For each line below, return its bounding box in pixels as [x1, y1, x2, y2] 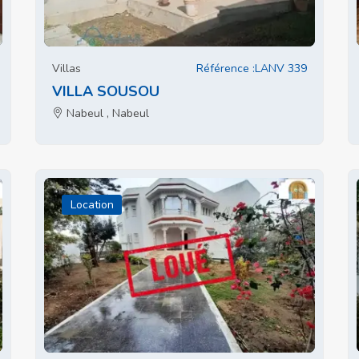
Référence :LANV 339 [196, 61, 307, 76]
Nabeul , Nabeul [63, 106, 149, 121]
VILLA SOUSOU [52, 82, 159, 101]
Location [70, 197, 114, 212]
